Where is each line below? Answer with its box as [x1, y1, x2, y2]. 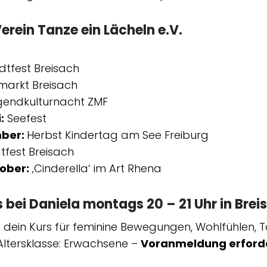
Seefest [4, 110, 46, 126]
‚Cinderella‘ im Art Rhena [29, 160, 164, 176]
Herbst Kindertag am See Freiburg [27, 127, 209, 142]
